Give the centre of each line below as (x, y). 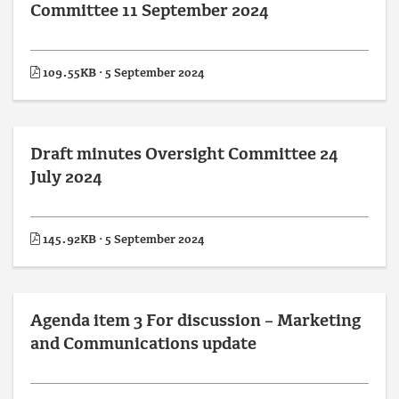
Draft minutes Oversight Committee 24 (184, 155)
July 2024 (66, 179)
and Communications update (143, 345)
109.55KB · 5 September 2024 (122, 73)
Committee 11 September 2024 (150, 12)
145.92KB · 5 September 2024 (122, 240)
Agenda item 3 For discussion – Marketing (195, 322)
